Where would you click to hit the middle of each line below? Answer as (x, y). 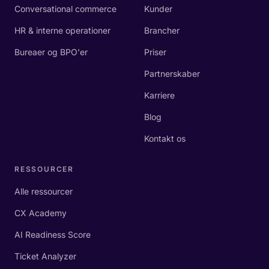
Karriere (159, 95)
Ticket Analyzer (45, 256)
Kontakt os (165, 138)
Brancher (162, 30)
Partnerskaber (172, 74)
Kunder (158, 9)
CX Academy (41, 213)
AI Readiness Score (53, 234)
